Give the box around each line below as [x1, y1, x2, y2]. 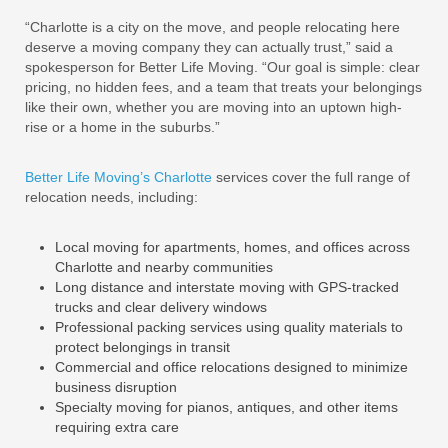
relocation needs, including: [25, 188, 198, 205]
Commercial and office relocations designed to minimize [55, 358, 408, 375]
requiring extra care [55, 418, 179, 435]
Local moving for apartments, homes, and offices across [55, 238, 410, 255]
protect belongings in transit [55, 338, 230, 355]
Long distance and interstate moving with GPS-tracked [55, 278, 399, 295]
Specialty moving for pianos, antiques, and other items [55, 398, 398, 415]
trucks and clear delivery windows [55, 298, 267, 315]
